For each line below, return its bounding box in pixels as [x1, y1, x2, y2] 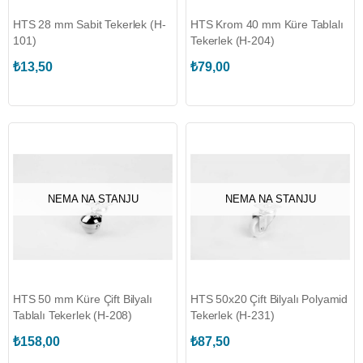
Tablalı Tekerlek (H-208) [13, 309, 133, 322]
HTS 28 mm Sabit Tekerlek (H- [13, 18, 166, 31]
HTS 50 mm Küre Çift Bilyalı [13, 293, 152, 305]
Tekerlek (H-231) [190, 309, 275, 322]
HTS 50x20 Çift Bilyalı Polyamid [190, 293, 348, 305]
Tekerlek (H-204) [190, 34, 275, 47]
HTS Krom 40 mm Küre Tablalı [190, 18, 344, 31]
